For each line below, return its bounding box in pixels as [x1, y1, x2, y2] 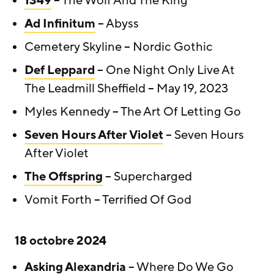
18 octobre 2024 [15, 233, 106, 249]
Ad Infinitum [24, 16, 95, 32]
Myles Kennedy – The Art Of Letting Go [24, 104, 241, 120]
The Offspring [24, 169, 103, 185]
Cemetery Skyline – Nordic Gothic [24, 39, 213, 55]
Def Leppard [24, 62, 95, 78]
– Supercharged [103, 169, 192, 185]
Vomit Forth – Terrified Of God [24, 192, 191, 208]
